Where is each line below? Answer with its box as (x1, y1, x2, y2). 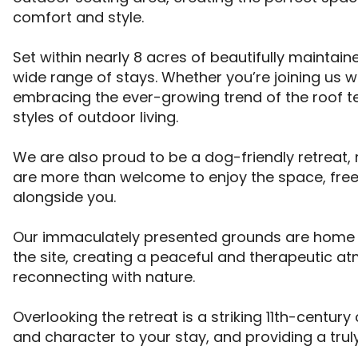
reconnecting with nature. (13, 267, 199, 288)
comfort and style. (13, 7, 148, 28)
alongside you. (13, 187, 120, 208)
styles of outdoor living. (13, 107, 182, 128)
